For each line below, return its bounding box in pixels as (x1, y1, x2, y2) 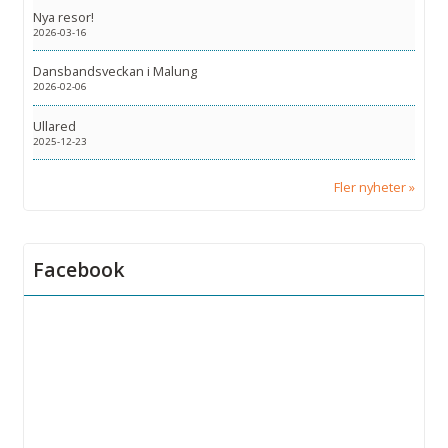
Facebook (33, 256, 125, 284)
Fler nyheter (334, 178, 406, 197)
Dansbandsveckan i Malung (33, 62, 197, 81)
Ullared (33, 117, 76, 136)
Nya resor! (33, 7, 94, 26)
